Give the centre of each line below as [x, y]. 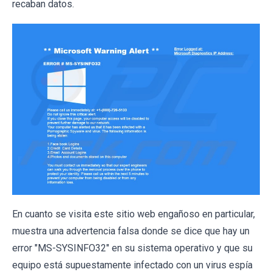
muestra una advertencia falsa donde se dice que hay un [131, 231]
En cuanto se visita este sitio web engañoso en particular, [134, 214]
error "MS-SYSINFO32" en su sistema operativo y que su [132, 248]
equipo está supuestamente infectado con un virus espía [132, 265]
